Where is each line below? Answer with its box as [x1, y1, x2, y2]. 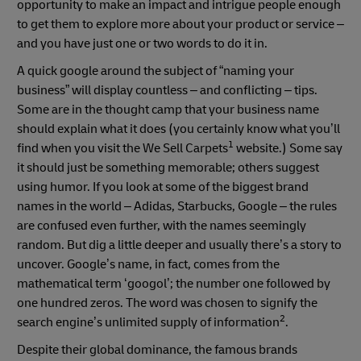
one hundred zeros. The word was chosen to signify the [17, 294, 317, 311]
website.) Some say [236, 139, 342, 156]
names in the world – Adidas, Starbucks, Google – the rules [17, 197, 337, 214]
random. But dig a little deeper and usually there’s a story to [17, 236, 342, 253]
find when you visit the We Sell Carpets [17, 139, 228, 156]
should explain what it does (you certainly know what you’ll [17, 120, 340, 137]
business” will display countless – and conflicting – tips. [17, 81, 317, 98]
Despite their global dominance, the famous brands [17, 341, 297, 358]
